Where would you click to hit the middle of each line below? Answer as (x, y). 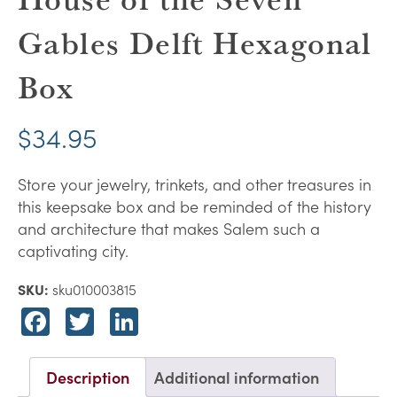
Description (88, 378)
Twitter (140, 322)
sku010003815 (94, 289)
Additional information (237, 378)
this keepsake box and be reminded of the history (195, 206)
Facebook (113, 322)
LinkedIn (194, 322)
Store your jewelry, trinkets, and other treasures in (195, 184)
